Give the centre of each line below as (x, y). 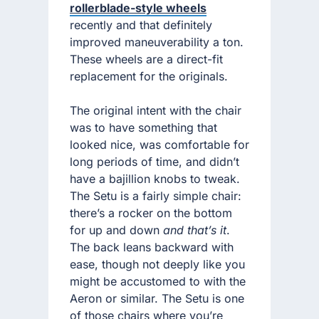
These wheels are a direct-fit (146, 59)
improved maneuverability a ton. (157, 42)
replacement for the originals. (149, 76)
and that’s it (195, 230)
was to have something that (143, 127)
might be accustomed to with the (158, 281)
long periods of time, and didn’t (155, 161)
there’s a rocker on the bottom (151, 213)
